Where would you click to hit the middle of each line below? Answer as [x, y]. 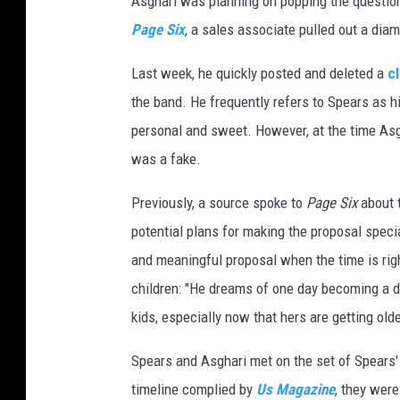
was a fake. [166, 159]
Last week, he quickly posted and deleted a [259, 74]
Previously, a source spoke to [219, 203]
